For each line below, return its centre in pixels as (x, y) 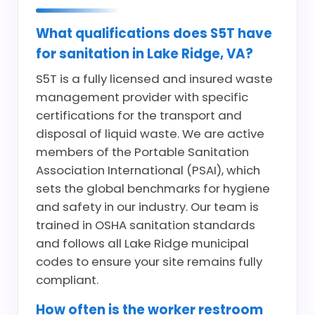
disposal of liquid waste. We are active (150, 134)
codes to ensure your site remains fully (149, 262)
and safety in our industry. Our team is (147, 207)
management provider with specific (142, 97)
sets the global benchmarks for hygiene (153, 188)
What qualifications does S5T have (154, 33)
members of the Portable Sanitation (142, 152)
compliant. (67, 280)
